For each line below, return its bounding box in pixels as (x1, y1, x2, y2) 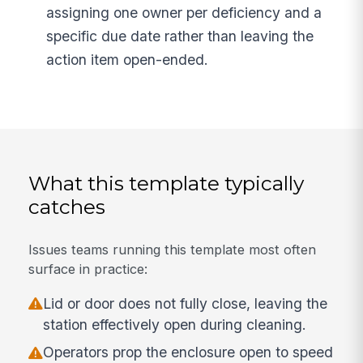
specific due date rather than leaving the (46, 28, 314, 45)
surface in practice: (28, 261, 148, 278)
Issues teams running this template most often (28, 241, 317, 258)
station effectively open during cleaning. (43, 315, 307, 333)
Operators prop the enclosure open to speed (43, 344, 334, 361)
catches (28, 194, 106, 219)
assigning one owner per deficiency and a (46, 4, 322, 22)
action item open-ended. (46, 51, 209, 69)
